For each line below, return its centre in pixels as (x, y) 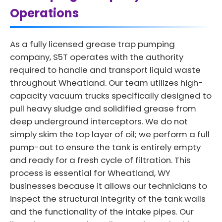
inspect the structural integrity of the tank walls (108, 198)
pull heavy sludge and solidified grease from (103, 108)
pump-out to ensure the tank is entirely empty (105, 147)
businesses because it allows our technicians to (109, 186)
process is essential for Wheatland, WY (90, 173)
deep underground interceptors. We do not (99, 121)
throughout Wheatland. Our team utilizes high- (107, 83)
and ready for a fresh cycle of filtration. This (100, 160)
